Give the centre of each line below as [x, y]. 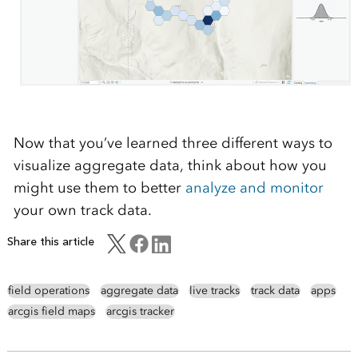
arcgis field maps [51, 312]
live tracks [214, 291]
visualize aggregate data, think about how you [170, 166]
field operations [48, 291]
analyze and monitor [254, 188]
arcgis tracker [140, 312]
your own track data [80, 211]
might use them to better [99, 188]
